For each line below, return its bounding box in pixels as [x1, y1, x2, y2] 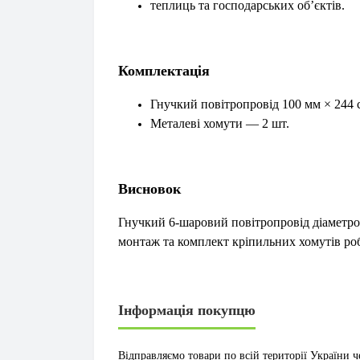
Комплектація [118, 63, 210, 79]
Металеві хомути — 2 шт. [150, 117, 289, 130]
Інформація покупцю [118, 302, 256, 318]
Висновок [118, 181, 181, 197]
